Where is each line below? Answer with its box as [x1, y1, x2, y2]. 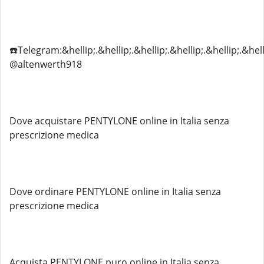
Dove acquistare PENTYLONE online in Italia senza [9, 114, 229, 127]
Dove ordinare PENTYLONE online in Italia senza [9, 185, 221, 198]
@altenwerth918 [9, 58, 82, 71]
